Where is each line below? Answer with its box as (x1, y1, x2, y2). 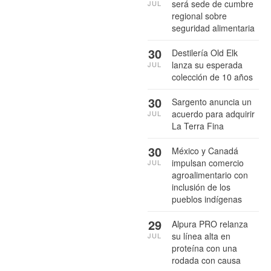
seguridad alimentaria (172, 21, 255, 34)
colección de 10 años (172, 70, 253, 83)
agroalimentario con (172, 168, 248, 181)
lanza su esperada (172, 58, 243, 71)
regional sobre (172, 9, 227, 22)
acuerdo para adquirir (172, 107, 255, 120)
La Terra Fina (172, 119, 224, 132)
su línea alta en (172, 229, 230, 242)
